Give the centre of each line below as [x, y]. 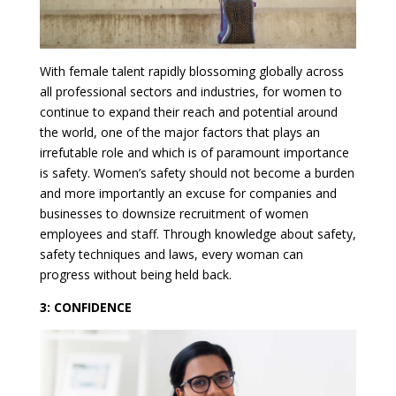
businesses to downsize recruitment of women [174, 213]
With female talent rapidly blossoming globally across [191, 71]
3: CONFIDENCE [85, 307]
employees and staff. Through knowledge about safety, [198, 233]
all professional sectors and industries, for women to [190, 91]
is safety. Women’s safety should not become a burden [197, 172]
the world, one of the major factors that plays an [179, 132]
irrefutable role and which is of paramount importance [194, 152]
